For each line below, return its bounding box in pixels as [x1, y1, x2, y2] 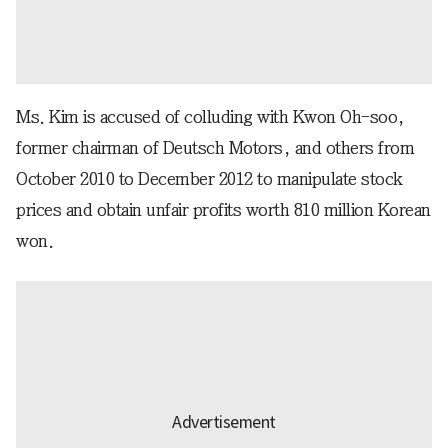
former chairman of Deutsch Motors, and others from [16, 138, 414, 157]
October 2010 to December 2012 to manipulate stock [16, 169, 403, 188]
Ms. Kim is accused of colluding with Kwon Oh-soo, [16, 107, 405, 126]
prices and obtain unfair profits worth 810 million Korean [16, 200, 431, 219]
